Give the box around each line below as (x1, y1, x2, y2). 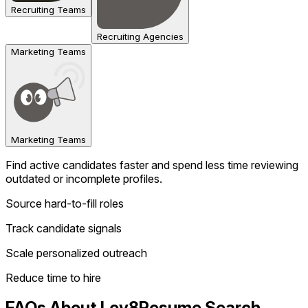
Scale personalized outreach (5, 245, 147, 260)
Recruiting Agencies (97, 30, 184, 42)
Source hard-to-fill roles (5, 196, 124, 210)
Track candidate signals (5, 221, 122, 235)
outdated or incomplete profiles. (5, 171, 162, 186)
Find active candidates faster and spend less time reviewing (5, 157, 298, 172)
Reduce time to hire (5, 270, 101, 285)
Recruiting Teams (11, 3, 86, 15)
